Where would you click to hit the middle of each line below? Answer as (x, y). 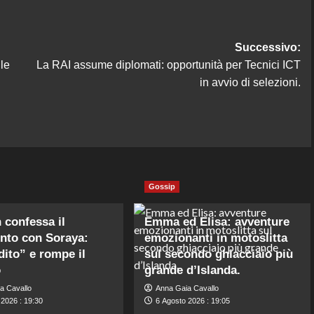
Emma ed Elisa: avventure (217, 221)
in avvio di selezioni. (250, 82)
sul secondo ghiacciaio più (219, 254)
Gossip (162, 186)
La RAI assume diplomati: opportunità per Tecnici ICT (168, 64)
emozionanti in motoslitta (216, 238)
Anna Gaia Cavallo (187, 288)
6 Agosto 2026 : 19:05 (193, 300)
